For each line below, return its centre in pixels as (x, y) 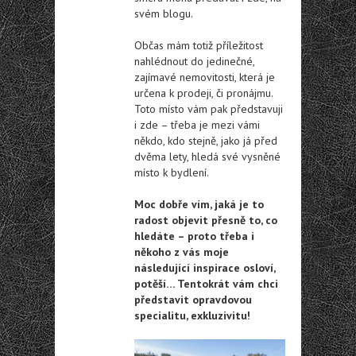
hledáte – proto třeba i (194, 236)
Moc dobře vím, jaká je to (199, 204)
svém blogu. (164, 13)
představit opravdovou (193, 299)
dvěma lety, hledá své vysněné (207, 156)
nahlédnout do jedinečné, (194, 61)
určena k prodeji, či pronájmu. (203, 93)
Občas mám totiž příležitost (199, 45)
